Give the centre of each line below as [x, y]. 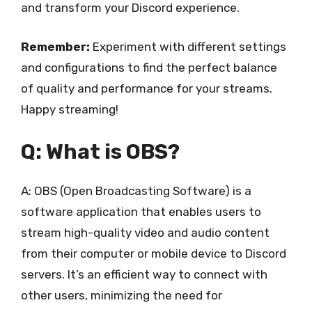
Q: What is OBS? [100, 152]
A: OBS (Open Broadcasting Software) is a [136, 191]
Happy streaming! [70, 109]
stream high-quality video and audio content [145, 233]
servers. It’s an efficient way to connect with [144, 274]
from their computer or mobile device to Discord [154, 253]
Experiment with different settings [188, 46]
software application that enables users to [141, 212]
